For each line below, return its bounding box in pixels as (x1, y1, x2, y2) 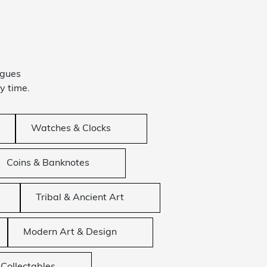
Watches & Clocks (31, 124, 111, 134)
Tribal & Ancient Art (35, 193, 124, 203)
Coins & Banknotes (7, 159, 90, 169)
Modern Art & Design (23, 228, 117, 238)
